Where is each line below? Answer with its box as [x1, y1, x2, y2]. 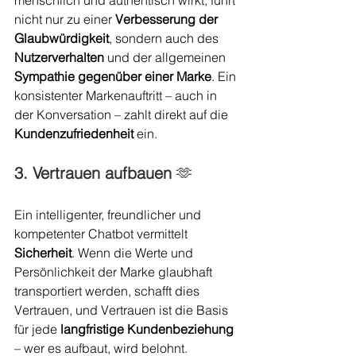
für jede [14, 321, 60, 338]
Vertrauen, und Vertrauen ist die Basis [14, 302, 231, 319]
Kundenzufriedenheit [14, 126, 133, 142]
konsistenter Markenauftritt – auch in [14, 87, 220, 104]
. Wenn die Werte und [72, 245, 196, 261]
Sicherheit [14, 245, 72, 261]
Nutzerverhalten [14, 49, 104, 66]
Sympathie [14, 68, 75, 85]
